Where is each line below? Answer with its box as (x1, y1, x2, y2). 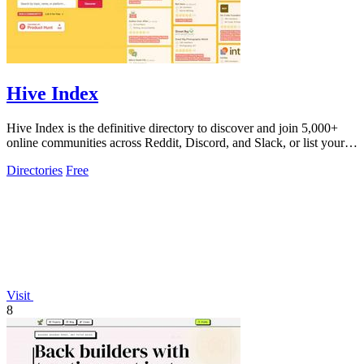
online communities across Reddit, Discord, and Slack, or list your (6, 135, 344, 149)
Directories (6, 162, 63, 177)
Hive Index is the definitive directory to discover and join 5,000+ (6, 120, 338, 135)
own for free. (6, 149, 73, 164)
